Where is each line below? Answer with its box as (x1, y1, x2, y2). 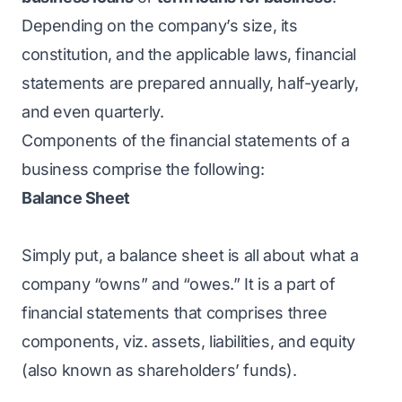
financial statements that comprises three (22, 303, 328, 322)
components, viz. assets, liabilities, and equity (22, 332, 355, 351)
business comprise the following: (22, 160, 265, 179)
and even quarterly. (22, 102, 164, 121)
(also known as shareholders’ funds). (22, 361, 297, 380)
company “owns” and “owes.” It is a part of (22, 275, 336, 293)
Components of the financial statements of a (22, 131, 350, 150)
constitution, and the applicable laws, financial (22, 45, 356, 64)
